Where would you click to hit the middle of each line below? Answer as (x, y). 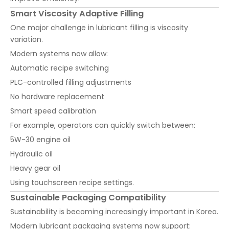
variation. (27, 40)
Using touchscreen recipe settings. (72, 183)
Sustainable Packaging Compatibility (88, 198)
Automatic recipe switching (60, 68)
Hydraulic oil (31, 154)
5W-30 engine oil (40, 140)
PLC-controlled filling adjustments (71, 83)
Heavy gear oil (35, 168)
